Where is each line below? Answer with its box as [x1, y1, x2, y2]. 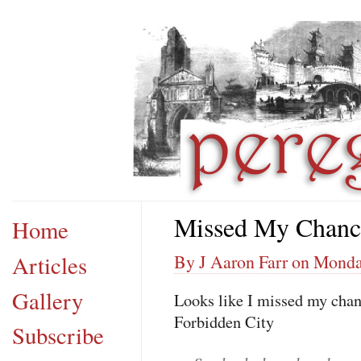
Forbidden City [174, 311, 274, 334]
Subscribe [12, 320, 104, 351]
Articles [12, 249, 87, 280]
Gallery [12, 284, 83, 316]
